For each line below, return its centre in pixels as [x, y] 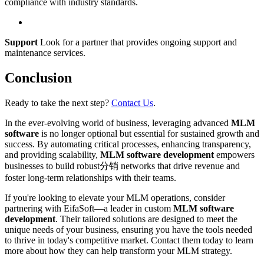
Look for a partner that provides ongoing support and [137, 42]
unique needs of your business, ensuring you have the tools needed [128, 229]
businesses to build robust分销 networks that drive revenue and [122, 166]
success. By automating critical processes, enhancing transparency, [128, 144]
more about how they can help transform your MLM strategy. [118, 250]
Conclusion [38, 77]
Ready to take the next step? [58, 103]
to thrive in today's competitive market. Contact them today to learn [129, 240]
